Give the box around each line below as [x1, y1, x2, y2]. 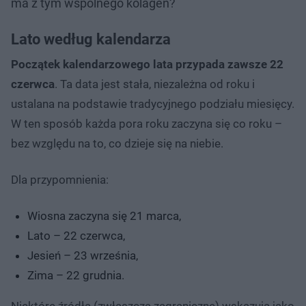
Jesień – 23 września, [27, 248, 138, 262]
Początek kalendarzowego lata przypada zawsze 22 [11, 57, 283, 71]
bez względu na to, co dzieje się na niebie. [11, 136, 223, 150]
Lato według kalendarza [11, 30, 171, 48]
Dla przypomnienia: [11, 172, 109, 186]
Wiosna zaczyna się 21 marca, [27, 208, 181, 223]
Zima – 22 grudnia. [27, 268, 124, 282]
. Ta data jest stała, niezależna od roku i [55, 76, 255, 91]
